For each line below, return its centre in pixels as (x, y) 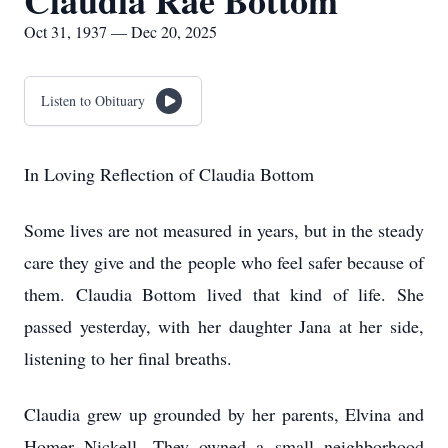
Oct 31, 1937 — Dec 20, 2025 (120, 31)
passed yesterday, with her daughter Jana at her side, (224, 326)
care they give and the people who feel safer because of (224, 262)
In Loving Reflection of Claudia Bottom (169, 174)
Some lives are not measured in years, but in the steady (224, 230)
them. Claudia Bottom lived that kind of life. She (224, 294)
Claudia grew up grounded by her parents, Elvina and (224, 414)
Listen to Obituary (93, 100)
